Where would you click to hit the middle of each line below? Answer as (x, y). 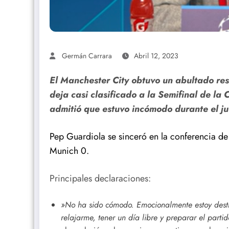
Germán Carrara (87, 56)
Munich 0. (69, 151)
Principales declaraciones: (100, 178)
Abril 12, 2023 (156, 56)
